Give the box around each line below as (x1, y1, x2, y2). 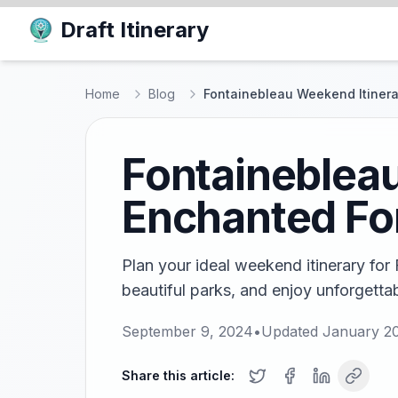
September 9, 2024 (122, 322, 253, 340)
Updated (261, 322, 322, 340)
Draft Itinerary (60, 17, 209, 43)
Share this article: (122, 368, 235, 383)
